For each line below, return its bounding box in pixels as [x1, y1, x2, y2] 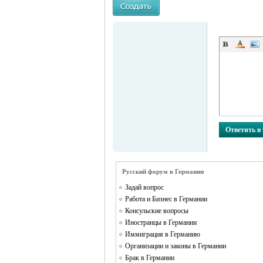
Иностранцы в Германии [125, 218, 197, 227]
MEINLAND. [113, 42, 153, 50]
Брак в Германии [125, 254, 174, 262]
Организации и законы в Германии [125, 242, 226, 250]
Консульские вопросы [125, 207, 188, 215]
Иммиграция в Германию [125, 230, 200, 238]
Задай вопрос [125, 183, 164, 191]
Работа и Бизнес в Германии [125, 195, 207, 203]
